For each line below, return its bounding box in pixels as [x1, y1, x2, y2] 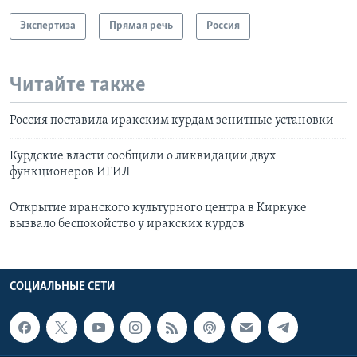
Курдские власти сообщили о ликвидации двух [10, 150, 276, 163]
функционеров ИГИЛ [10, 166, 130, 179]
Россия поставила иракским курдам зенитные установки [10, 114, 334, 127]
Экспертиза [20, 19, 76, 32]
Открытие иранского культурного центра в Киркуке [10, 202, 307, 215]
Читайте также [10, 74, 146, 96]
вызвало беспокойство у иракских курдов [10, 218, 245, 231]
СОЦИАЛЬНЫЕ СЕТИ [10, 280, 115, 294]
